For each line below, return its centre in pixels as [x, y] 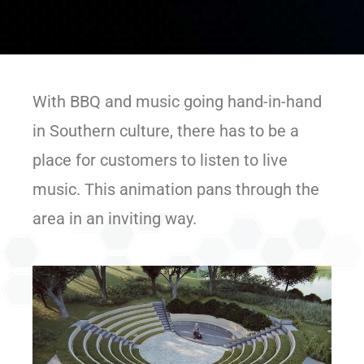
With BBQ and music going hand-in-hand [177, 102]
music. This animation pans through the [176, 190]
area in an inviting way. [115, 219]
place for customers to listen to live [160, 160]
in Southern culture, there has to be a [166, 131]
